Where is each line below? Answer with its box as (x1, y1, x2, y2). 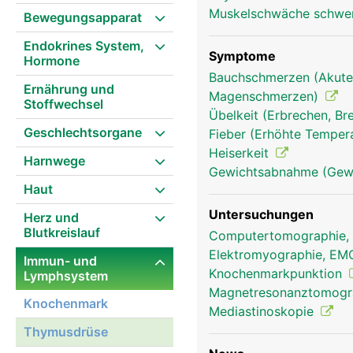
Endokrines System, (24, 38, 144, 54)
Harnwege (24, 153, 85, 169)
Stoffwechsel (24, 96, 103, 112)
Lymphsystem (24, 268, 108, 284)
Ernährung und (24, 81, 114, 97)
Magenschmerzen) (209, 88, 322, 104)
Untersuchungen (209, 206, 314, 222)
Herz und (24, 210, 79, 225)
